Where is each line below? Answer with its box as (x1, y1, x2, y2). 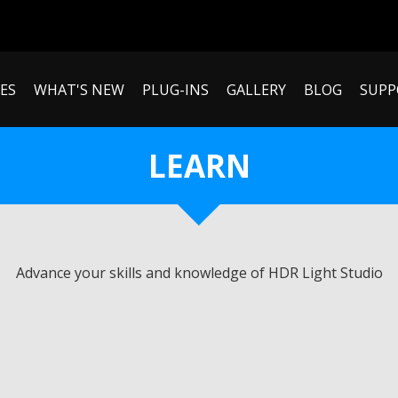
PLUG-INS (142, 79, 209, 99)
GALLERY (227, 79, 286, 99)
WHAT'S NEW (34, 79, 124, 99)
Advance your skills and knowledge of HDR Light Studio (15, 262, 383, 283)
